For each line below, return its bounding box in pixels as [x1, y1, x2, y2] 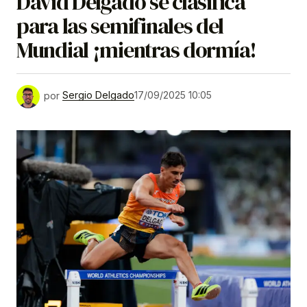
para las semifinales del [16, 10, 223, 41]
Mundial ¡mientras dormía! [16, 34, 256, 65]
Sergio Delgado [62, 89, 134, 101]
